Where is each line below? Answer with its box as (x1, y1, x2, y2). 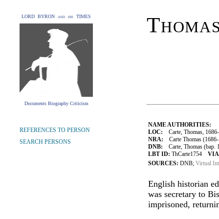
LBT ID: (148, 151, 170, 157)
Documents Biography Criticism (24, 101, 88, 106)
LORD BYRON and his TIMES (22, 14, 91, 19)
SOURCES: (148, 160, 180, 167)
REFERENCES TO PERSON (20, 127, 90, 133)
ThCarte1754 (170, 151, 208, 157)
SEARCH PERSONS (20, 138, 71, 145)
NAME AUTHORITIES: (148, 121, 211, 128)
